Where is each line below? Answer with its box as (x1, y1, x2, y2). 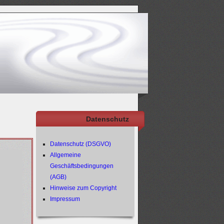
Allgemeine (49, 151, 81, 158)
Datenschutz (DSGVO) (49, 140, 111, 147)
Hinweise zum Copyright (49, 184, 116, 191)
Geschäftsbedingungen (49, 162, 113, 169)
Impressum (49, 195, 80, 202)
